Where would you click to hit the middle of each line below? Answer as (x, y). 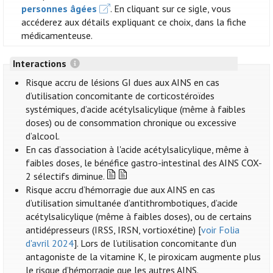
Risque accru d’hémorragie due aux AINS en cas (121, 190)
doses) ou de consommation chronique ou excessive (131, 123)
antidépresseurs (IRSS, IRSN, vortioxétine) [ (114, 230)
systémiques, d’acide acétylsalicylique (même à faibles (136, 109)
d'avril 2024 (50, 243)
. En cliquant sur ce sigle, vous (171, 9)
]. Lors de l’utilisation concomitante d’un (155, 243)
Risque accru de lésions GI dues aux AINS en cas (123, 83)
